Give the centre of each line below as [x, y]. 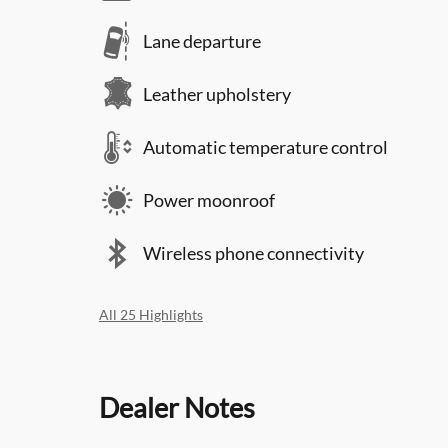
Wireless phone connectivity [253, 253]
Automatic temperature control [265, 147]
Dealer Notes [177, 407]
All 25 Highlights [151, 314]
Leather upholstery [217, 94]
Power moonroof [209, 200]
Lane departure [202, 41]
